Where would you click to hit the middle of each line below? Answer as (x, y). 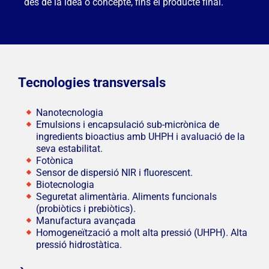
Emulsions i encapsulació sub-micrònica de (127, 125)
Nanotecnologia (69, 113)
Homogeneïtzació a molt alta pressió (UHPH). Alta (141, 233)
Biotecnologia (65, 185)
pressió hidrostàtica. (79, 245)
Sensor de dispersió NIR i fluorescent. (114, 173)
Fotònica (54, 161)
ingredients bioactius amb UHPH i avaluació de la (140, 137)
